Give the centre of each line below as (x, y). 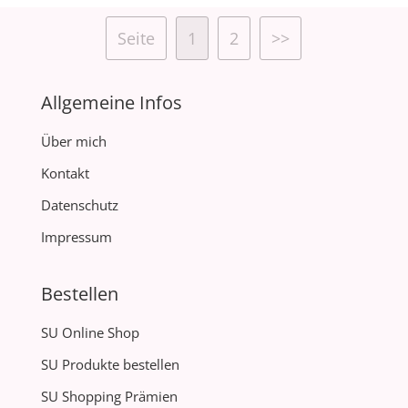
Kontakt (65, 173)
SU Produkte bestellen (110, 364)
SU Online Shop (90, 332)
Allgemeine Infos (111, 102)
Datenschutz (79, 204)
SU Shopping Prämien (109, 396)
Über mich (73, 141)
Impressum (76, 236)
